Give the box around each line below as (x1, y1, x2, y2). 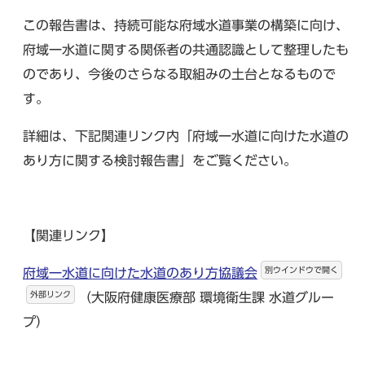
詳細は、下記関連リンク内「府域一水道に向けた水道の (23, 130, 349, 143)
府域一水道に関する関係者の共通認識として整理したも (23, 43, 349, 56)
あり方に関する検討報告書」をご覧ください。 (23, 154, 297, 167)
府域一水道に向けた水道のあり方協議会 (23, 266, 257, 279)
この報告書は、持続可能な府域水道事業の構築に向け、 (23, 19, 349, 32)
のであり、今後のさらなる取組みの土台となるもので (23, 68, 336, 81)
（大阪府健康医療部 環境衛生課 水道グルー (78, 291, 334, 304)
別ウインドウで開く (265, 266, 338, 274)
